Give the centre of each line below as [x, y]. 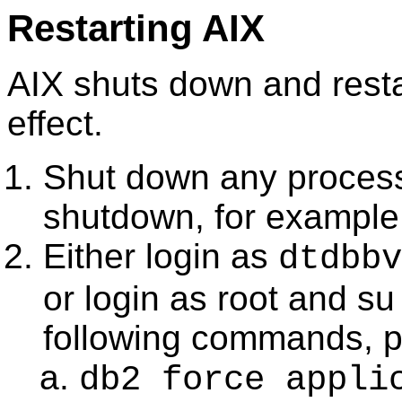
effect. [55, 123]
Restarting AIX [136, 28]
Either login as [161, 256]
